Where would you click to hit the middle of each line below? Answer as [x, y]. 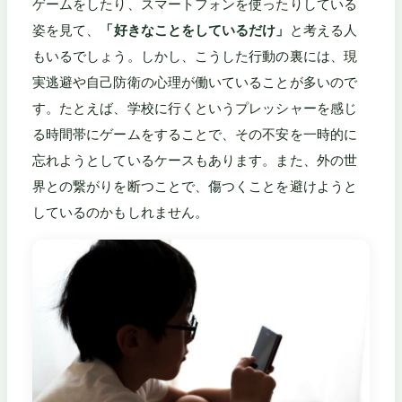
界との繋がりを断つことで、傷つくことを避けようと [195, 187]
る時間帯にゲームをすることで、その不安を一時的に [195, 135]
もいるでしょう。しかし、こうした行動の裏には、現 [195, 57]
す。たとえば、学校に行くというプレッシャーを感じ [195, 109]
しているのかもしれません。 [121, 213]
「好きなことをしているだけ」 [195, 31]
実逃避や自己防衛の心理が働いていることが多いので [195, 83]
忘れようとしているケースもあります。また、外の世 [195, 161]
